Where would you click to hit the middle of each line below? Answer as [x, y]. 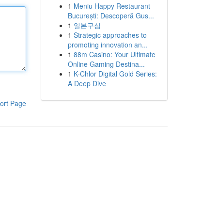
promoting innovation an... [108, 45]
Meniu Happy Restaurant [112, 6]
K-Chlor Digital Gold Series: [115, 74]
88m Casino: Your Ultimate [114, 54]
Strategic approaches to [110, 35]
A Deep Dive [87, 83]
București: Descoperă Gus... [111, 15]
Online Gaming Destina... [106, 64]
